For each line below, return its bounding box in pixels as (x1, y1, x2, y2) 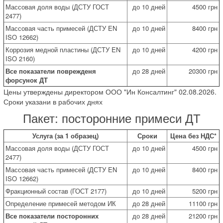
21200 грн (189, 211, 218, 221)
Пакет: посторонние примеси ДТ (22, 109, 201, 126)
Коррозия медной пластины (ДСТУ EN (5, 44, 120, 54)
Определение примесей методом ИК (5, 198, 116, 208)
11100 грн (189, 198, 218, 208)
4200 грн (192, 44, 218, 54)
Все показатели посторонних (5, 211, 99, 221)
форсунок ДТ (5, 75, 48, 85)
